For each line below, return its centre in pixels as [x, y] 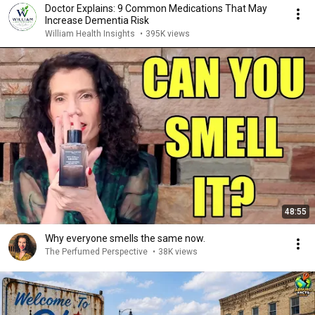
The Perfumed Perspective [106, 252]
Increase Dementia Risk [97, 20]
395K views [168, 34]
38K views [178, 252]
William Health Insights [91, 34]
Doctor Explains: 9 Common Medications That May [156, 8]
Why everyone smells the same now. [125, 238]
